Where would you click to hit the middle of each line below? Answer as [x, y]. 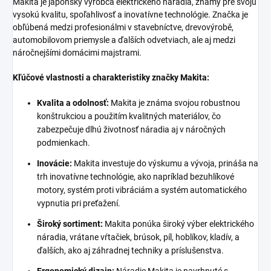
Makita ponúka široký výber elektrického [179, 224]
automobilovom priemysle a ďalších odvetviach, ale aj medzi [124, 40]
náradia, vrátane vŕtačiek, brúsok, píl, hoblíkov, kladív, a [138, 237]
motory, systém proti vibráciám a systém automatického [142, 190]
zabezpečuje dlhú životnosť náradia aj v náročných [131, 129]
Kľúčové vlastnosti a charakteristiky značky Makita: [111, 77]
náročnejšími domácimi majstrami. [77, 52]
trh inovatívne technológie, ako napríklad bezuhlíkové [135, 176]
